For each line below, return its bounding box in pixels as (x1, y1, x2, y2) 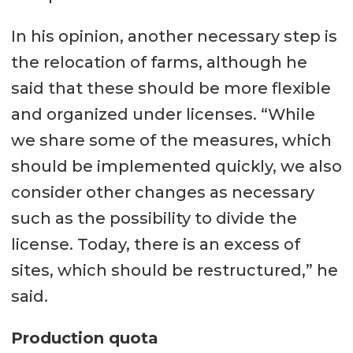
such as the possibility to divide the (10, 209, 297, 229)
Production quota (10, 329, 158, 348)
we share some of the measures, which (10, 131, 332, 150)
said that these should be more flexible (10, 79, 331, 98)
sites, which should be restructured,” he (10, 261, 338, 281)
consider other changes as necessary (10, 183, 314, 203)
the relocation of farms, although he (10, 53, 307, 72)
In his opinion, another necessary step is (10, 27, 337, 46)
